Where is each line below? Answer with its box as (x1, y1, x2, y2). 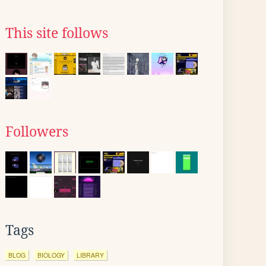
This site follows (5, 26, 108, 41)
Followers (5, 124, 68, 140)
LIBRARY (77, 251, 104, 259)
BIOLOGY (37, 251, 65, 259)
